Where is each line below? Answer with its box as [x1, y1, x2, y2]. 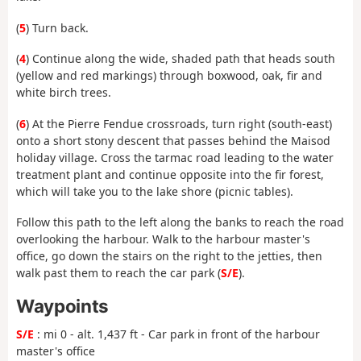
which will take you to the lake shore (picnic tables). [16, 183, 293, 199]
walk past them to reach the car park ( [16, 265, 221, 281]
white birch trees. [16, 85, 111, 101]
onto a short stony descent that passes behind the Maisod [16, 132, 330, 148]
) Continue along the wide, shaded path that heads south [26, 51, 335, 67]
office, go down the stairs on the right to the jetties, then [16, 248, 322, 264]
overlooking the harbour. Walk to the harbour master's [16, 231, 310, 247]
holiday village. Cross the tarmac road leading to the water [16, 149, 334, 165]
